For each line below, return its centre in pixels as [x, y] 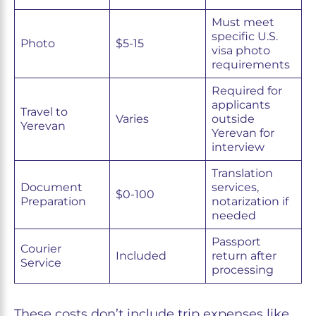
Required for [247, 91]
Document [51, 188]
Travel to [44, 112]
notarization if [250, 202]
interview [238, 147]
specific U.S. [245, 37]
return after [244, 256]
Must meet [243, 23]
